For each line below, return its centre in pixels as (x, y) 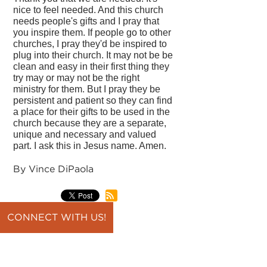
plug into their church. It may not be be (93, 55)
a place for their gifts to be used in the (92, 111)
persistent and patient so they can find (93, 100)
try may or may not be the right (77, 77)
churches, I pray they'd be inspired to (90, 44)
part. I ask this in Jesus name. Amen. (90, 145)
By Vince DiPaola (54, 169)
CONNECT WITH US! (57, 217)
